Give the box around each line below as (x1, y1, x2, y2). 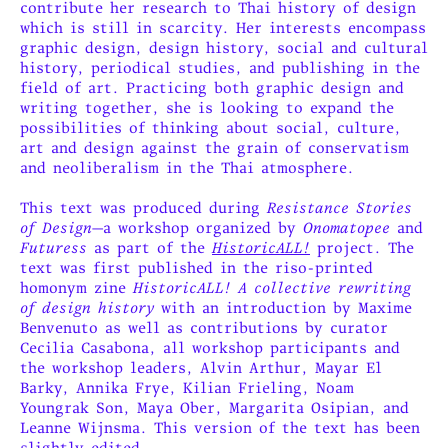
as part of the (87, 238, 212, 258)
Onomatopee (303, 218, 390, 238)
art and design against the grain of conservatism (20, 138, 409, 158)
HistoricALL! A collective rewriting (133, 278, 411, 298)
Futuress (20, 238, 87, 258)
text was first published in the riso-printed (20, 258, 373, 278)
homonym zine (20, 278, 133, 298)
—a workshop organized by (92, 218, 303, 238)
